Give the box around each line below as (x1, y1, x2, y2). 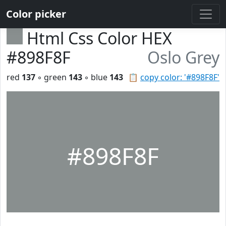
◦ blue (82, 72, 109, 83)
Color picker (6, 7, 66, 21)
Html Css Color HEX (27, 27, 172, 49)
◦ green (35, 72, 69, 83)
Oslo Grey (147, 46, 219, 68)
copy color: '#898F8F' (140, 72, 219, 83)
